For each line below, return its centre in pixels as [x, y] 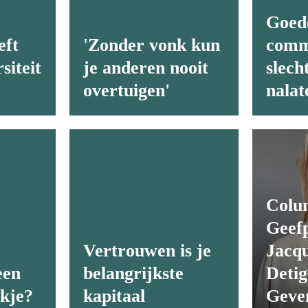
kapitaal [114, 296]
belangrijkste [133, 273]
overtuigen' [126, 91]
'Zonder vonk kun [151, 45]
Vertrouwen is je [147, 251]
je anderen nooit [145, 68]
